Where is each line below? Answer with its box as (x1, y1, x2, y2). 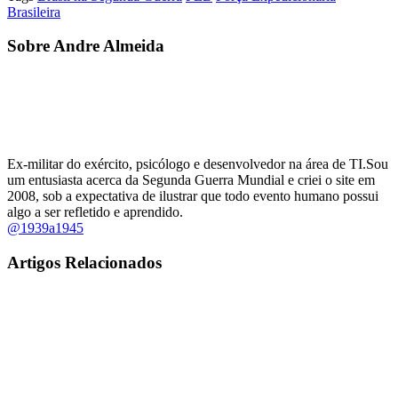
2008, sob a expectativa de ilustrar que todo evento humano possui (7, 188, 378, 204)
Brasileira (7, 4, 60, 20)
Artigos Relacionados (7, 252, 162, 272)
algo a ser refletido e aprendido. (7, 204, 183, 220)
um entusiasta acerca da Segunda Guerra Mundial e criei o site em (7, 172, 375, 188)
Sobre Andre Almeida (7, 36, 164, 56)
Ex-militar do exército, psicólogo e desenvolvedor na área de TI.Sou (7, 156, 388, 172)
